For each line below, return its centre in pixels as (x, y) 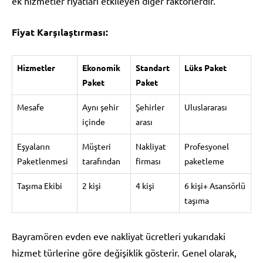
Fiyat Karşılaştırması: (60, 32)
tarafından (101, 161)
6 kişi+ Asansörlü (215, 185)
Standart (153, 67)
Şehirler (150, 107)
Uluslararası (206, 107)
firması (148, 161)
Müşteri (97, 146)
